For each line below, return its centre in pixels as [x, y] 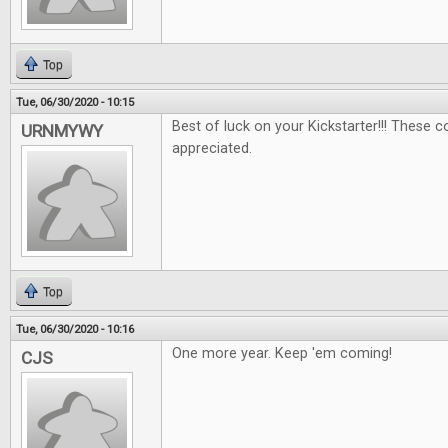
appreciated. [212, 148]
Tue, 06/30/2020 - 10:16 [75, 329]
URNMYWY [62, 131]
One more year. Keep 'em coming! [282, 353]
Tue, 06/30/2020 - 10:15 [75, 102]
